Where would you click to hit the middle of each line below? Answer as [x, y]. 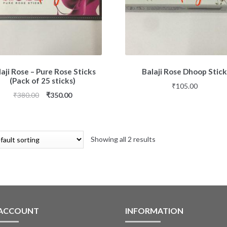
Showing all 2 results [123, 139]
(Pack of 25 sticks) [42, 80]
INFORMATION [155, 210]
